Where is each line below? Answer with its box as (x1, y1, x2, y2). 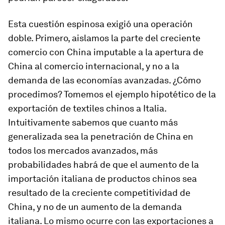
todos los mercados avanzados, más (8, 145, 158, 156)
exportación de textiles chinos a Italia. (8, 103, 166, 114)
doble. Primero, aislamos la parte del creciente (8, 33, 200, 44)
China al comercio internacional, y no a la (8, 61, 179, 72)
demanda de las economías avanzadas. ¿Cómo (8, 75, 201, 86)
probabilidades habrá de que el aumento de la (8, 159, 199, 170)
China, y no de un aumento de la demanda (8, 201, 182, 212)
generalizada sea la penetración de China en (8, 131, 193, 142)
